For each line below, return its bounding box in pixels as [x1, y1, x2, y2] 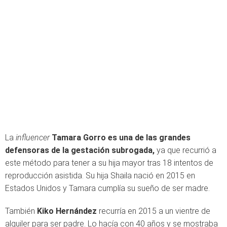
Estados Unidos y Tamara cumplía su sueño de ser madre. [5, 183, 210, 193]
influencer [16, 133, 52, 142]
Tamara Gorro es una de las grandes [52, 133, 191, 142]
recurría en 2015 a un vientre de [97, 206, 210, 216]
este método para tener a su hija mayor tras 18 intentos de [5, 158, 213, 168]
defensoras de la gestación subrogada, [5, 145, 157, 155]
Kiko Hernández [35, 206, 97, 216]
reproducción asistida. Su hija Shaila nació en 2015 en [5, 171, 195, 180]
